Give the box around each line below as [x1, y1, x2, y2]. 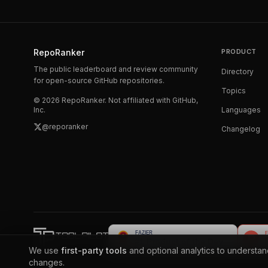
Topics [221, 86, 246, 95]
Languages [221, 105, 261, 114]
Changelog [221, 124, 260, 133]
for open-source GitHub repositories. [33, 76, 165, 85]
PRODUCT [221, 47, 257, 56]
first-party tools [61, 245, 127, 255]
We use [29, 245, 61, 255]
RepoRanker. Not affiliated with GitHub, [60, 96, 198, 105]
